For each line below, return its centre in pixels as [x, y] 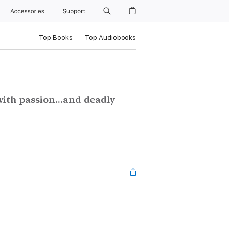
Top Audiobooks [110, 38]
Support [75, 11]
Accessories [29, 11]
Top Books [55, 38]
